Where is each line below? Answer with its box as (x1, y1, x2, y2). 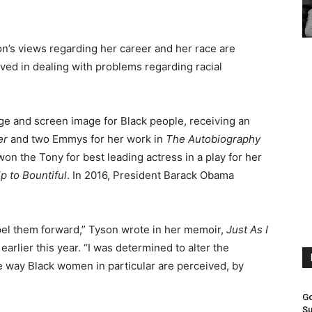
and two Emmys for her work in (8, 132, 166, 146)
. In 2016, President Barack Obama (67, 169, 234, 182)
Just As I (226, 223, 268, 236)
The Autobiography (166, 132, 260, 146)
